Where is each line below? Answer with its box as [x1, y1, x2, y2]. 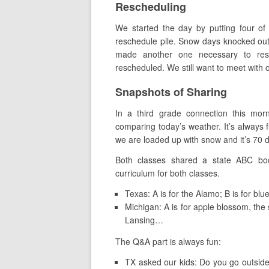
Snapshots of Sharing [115, 84, 227, 100]
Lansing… [125, 214, 163, 226]
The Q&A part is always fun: [115, 235, 221, 247]
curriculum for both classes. [115, 167, 220, 179]
